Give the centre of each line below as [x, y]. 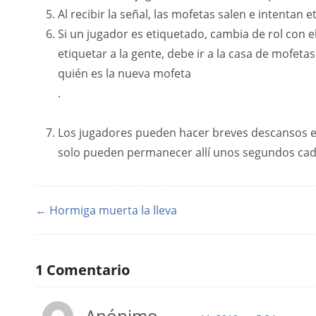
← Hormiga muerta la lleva [106, 210]
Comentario [86, 270]
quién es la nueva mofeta [124, 73]
